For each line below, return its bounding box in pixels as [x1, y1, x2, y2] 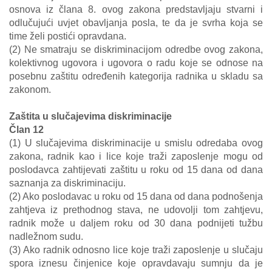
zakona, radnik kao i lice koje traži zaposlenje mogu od [9, 151, 263, 161]
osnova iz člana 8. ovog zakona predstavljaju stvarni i [9, 4, 263, 15]
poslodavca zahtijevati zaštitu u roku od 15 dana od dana [9, 165, 263, 175]
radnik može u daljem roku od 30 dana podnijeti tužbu [9, 218, 263, 228]
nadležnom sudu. [9, 231, 83, 242]
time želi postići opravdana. [9, 31, 126, 41]
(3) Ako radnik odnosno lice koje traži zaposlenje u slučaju [9, 245, 263, 255]
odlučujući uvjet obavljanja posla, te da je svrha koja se [9, 18, 263, 28]
